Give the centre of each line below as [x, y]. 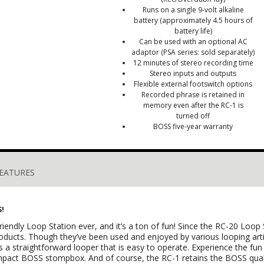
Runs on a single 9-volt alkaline [193, 10]
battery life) [193, 31]
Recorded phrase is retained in [193, 95]
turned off [193, 116]
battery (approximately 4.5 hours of [193, 20]
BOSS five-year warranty [193, 126]
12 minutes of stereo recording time [193, 63]
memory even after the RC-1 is [193, 105]
